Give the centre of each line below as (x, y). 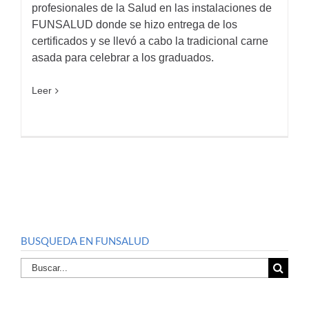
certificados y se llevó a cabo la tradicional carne (150, 41)
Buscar (37, 265)
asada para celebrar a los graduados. (123, 57)
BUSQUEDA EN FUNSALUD (85, 240)
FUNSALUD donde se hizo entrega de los (134, 24)
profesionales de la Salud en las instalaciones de (152, 8)
